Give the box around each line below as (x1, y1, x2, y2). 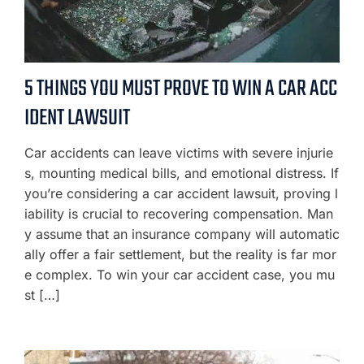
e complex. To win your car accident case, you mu (24, 266, 335, 283)
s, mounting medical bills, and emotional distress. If (24, 165, 339, 181)
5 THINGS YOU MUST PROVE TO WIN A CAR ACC (24, 71, 337, 106)
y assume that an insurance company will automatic (24, 226, 340, 242)
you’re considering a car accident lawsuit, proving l (24, 185, 338, 201)
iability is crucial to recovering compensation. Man (24, 206, 333, 222)
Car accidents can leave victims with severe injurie (24, 145, 333, 161)
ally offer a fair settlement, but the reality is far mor (24, 246, 336, 262)
